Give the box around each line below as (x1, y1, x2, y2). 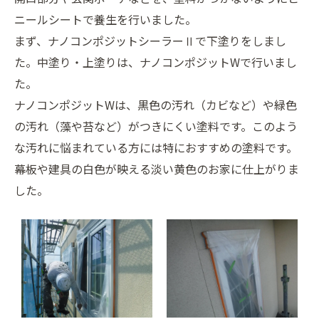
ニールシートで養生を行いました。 (14, 10, 197, 28)
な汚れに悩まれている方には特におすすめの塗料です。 (14, 138, 298, 156)
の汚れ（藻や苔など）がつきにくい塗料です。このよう (14, 117, 298, 135)
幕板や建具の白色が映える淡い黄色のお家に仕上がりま (14, 159, 299, 177)
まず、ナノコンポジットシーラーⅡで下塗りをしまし (14, 31, 286, 49)
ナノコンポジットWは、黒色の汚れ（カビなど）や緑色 (14, 95, 297, 113)
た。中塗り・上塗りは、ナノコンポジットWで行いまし (14, 53, 297, 70)
